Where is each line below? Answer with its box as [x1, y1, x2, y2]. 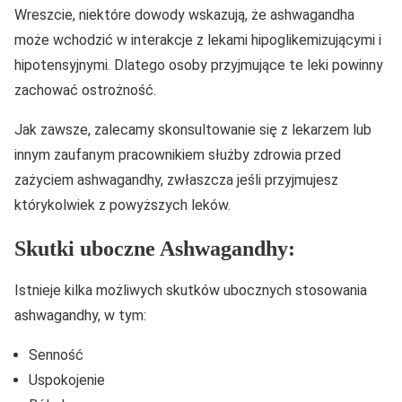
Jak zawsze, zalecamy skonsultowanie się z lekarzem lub [14, 120, 371, 138]
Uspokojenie [29, 371, 105, 389]
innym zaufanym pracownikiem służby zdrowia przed [14, 145, 341, 163]
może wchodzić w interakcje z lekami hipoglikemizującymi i [14, 31, 381, 48]
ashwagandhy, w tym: [14, 307, 146, 325]
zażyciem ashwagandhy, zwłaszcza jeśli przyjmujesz [14, 170, 338, 188]
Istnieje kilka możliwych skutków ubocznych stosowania [14, 282, 367, 300]
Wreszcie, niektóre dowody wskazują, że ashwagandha [14, 5, 354, 23]
